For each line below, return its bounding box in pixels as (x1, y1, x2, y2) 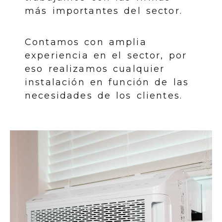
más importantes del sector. (25, 5, 182, 16)
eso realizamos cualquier (25, 63, 165, 74)
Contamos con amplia (25, 37, 147, 48)
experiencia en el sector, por (25, 50, 187, 61)
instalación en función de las (25, 77, 189, 88)
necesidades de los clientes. (25, 90, 183, 101)
